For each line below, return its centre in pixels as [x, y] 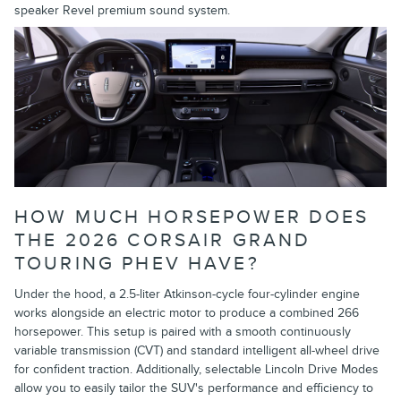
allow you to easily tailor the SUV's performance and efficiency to [194, 388]
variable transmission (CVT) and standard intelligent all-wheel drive [197, 351]
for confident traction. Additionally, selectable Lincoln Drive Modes [196, 370]
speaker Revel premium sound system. [122, 11]
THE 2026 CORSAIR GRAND [163, 240]
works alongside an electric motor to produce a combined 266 [187, 313]
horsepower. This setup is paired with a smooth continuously [183, 332]
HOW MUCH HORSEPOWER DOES [192, 217]
